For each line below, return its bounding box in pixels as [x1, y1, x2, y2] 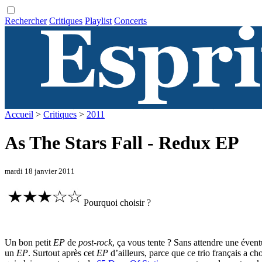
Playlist [85, 16, 112, 26]
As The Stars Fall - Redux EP [5, 132, 239, 154]
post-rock [78, 237, 112, 248]
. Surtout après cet [28, 248, 96, 258]
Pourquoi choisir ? [84, 198, 151, 208]
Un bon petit [5, 237, 53, 248]
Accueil [5, 109, 33, 119]
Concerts [114, 16, 147, 26]
